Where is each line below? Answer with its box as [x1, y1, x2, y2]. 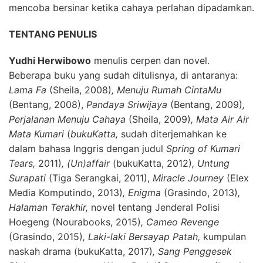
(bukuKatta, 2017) [74, 245, 153, 258]
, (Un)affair [62, 157, 113, 170]
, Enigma [123, 187, 164, 199]
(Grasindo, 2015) [9, 231, 83, 243]
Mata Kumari [9, 128, 67, 140]
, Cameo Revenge [141, 216, 219, 228]
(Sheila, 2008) [49, 84, 112, 96]
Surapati [9, 172, 49, 184]
